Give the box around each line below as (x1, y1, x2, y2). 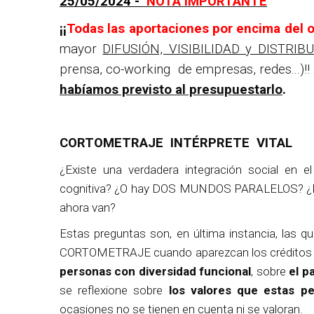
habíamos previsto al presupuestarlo (60, 82, 282, 97)
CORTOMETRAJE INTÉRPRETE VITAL (60, 135, 292, 151)
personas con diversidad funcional (60, 264, 252, 278)
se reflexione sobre (60, 283, 169, 297)
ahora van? (60, 200, 116, 214)
